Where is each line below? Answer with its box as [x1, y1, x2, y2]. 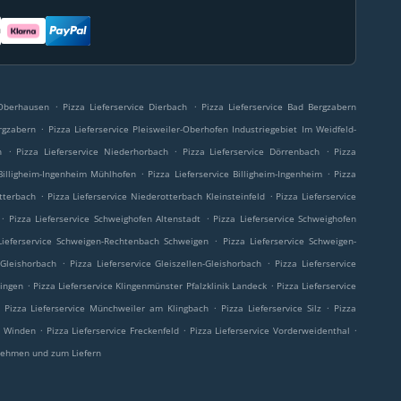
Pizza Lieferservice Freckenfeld [46, 324, 179, 337]
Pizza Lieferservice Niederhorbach [16, 145, 168, 158]
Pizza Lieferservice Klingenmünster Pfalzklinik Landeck [33, 279, 267, 292]
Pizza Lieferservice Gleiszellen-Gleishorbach [69, 257, 262, 269]
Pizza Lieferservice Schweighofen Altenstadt [8, 212, 200, 225]
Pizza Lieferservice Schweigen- [222, 235, 357, 247]
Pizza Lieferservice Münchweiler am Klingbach [4, 302, 209, 314]
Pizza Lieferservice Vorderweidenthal [189, 324, 350, 337]
